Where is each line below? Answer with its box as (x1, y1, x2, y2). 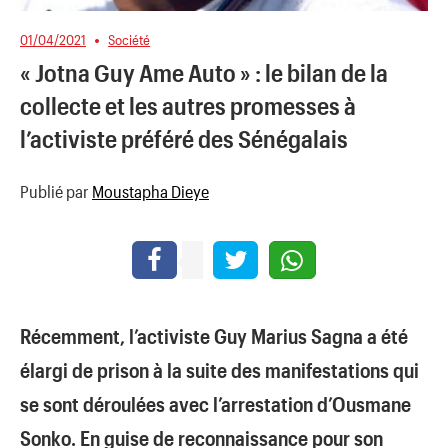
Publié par (20, 181, 92, 202)
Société (108, 30, 151, 48)
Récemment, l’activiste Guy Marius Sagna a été (20, 324, 408, 349)
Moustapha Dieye (92, 181, 209, 202)
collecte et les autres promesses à (20, 91, 356, 121)
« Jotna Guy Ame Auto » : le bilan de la (20, 58, 388, 88)
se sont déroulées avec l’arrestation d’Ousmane (20, 392, 411, 417)
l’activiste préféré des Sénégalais (20, 124, 348, 154)
